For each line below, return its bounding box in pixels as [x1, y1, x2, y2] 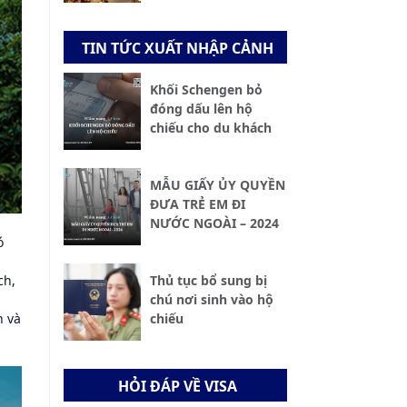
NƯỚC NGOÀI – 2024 [149, 214, 279, 233]
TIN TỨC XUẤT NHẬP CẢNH [81, 38, 273, 58]
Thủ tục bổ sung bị [149, 272, 267, 290]
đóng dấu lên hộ [149, 100, 253, 118]
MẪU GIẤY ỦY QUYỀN [149, 176, 285, 194]
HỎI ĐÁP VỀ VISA [117, 376, 237, 396]
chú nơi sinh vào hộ [149, 291, 273, 309]
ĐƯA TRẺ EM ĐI [149, 195, 245, 213]
